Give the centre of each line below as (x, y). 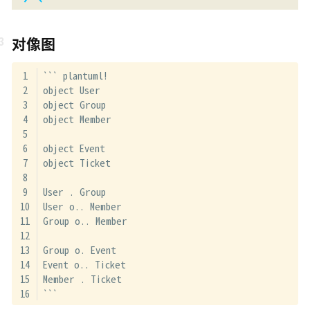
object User (71, 89)
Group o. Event (79, 249)
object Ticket (76, 162)
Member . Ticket (82, 278)
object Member (77, 118)
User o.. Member (82, 206)
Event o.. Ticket (84, 264)
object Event (74, 147)
